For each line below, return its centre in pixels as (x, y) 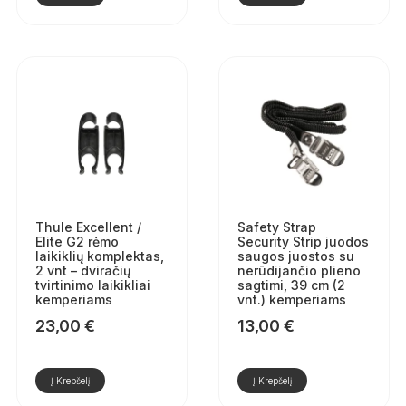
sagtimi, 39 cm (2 (291, 285)
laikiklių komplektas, (99, 256)
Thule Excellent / (88, 227)
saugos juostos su (295, 256)
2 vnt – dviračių (82, 270)
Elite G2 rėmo (77, 241)
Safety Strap (276, 227)
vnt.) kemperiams (291, 299)
